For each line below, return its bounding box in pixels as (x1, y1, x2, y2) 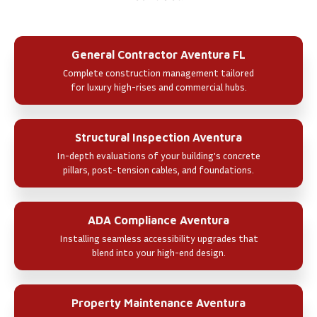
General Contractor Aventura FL (71, 47, 246, 61)
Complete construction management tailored (63, 66, 254, 79)
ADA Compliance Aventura (88, 213, 229, 226)
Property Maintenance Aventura (71, 296, 246, 309)
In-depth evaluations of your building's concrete (57, 149, 260, 161)
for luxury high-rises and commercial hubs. (70, 80, 247, 93)
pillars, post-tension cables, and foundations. (63, 163, 254, 175)
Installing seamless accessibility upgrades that (59, 231, 258, 244)
